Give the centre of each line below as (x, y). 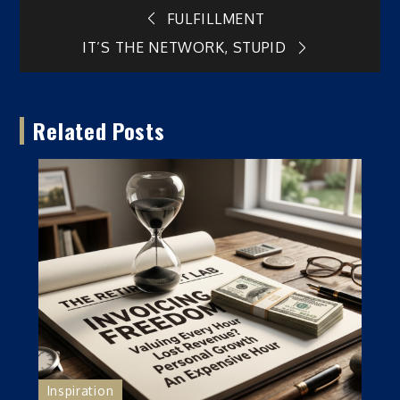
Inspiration (80, 390)
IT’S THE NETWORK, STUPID (184, 48)
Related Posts (99, 130)
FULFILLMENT (216, 18)
